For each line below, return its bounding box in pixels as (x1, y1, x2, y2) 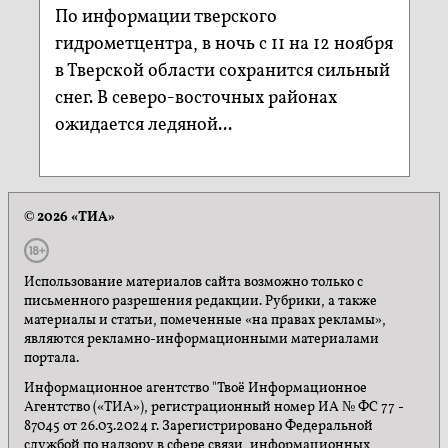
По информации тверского (54, 5, 277, 31)
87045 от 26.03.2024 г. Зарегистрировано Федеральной (24, 416, 373, 436)
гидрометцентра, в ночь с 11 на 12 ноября (54, 32, 393, 58)
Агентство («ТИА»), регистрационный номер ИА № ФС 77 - (24, 397, 404, 417)
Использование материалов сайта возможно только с (24, 273, 363, 293)
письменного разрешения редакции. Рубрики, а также (24, 292, 377, 312)
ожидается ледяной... (54, 113, 232, 139)
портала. (24, 349, 79, 369)
